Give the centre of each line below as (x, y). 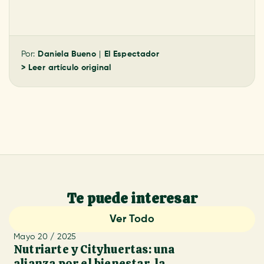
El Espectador (132, 54)
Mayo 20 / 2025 (45, 237)
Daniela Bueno (67, 54)
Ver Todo (132, 219)
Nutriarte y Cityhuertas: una (94, 249)
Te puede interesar (132, 198)
